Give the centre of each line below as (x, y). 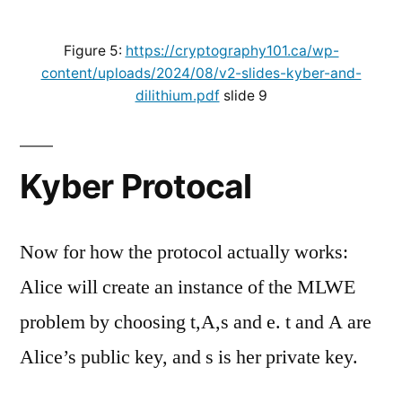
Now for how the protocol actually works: (184, 252)
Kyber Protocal (136, 186)
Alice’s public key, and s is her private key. (189, 357)
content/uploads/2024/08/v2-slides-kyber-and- (201, 73)
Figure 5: (94, 50)
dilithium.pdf (177, 95)
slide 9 (243, 95)
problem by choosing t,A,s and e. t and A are (196, 322)
